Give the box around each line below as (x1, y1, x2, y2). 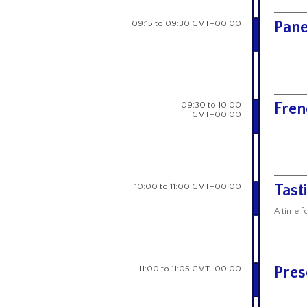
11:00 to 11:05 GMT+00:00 (139, 263, 241, 273)
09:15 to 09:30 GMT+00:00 (132, 18, 241, 28)
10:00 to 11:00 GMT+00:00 (134, 182, 241, 192)
